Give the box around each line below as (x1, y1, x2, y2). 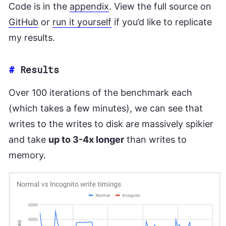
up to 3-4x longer (48, 134, 124, 145)
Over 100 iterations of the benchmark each (9, 87, 192, 98)
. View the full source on (109, 1, 211, 12)
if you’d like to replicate (111, 17, 212, 27)
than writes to (124, 134, 187, 145)
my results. (9, 32, 55, 43)
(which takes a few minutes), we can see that (9, 103, 203, 114)
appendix (70, 1, 109, 12)
